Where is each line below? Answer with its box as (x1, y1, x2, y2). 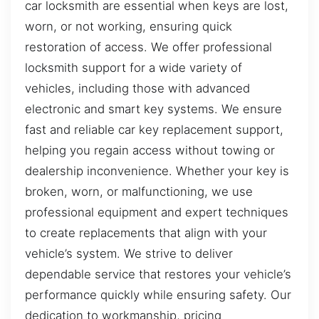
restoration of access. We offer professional (25, 39, 272, 54)
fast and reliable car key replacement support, (25, 122, 283, 137)
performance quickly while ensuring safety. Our (25, 287, 291, 302)
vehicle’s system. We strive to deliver (25, 246, 233, 261)
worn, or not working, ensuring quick (25, 19, 232, 33)
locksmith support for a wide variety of (25, 60, 242, 75)
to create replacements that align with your (25, 225, 267, 240)
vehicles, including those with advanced (25, 80, 250, 95)
